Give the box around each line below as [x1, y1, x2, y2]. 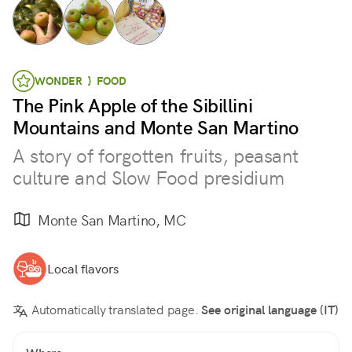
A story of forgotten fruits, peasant [13, 144, 299, 168]
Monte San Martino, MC [38, 211, 186, 229]
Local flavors [47, 260, 119, 277]
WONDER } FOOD [35, 74, 126, 88]
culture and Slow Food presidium [13, 166, 285, 190]
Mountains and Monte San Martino [13, 115, 299, 140]
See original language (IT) [201, 302, 339, 319]
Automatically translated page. [28, 302, 201, 319]
